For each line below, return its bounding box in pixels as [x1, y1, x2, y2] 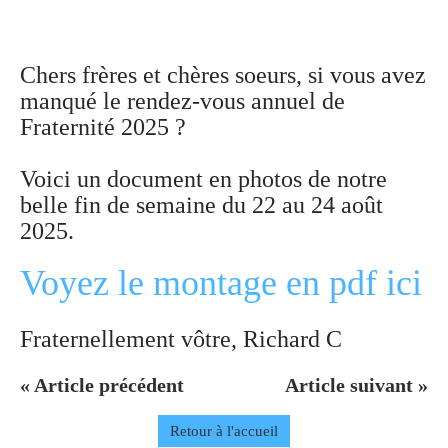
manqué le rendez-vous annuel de [20, 87, 345, 114]
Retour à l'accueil [170, 422, 278, 439]
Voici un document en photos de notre [20, 165, 387, 192]
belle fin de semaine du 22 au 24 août [20, 191, 383, 218]
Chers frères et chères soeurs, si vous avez [20, 61, 426, 88]
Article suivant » [285, 373, 428, 396]
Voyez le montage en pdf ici [20, 262, 422, 303]
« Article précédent [20, 373, 184, 396]
